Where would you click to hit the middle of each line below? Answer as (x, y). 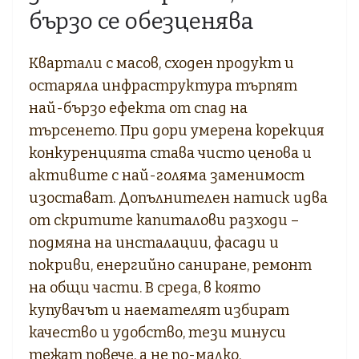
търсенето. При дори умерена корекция (177, 130)
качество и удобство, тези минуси (157, 332)
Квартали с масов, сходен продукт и (161, 63)
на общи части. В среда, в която (145, 287)
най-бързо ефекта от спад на (138, 108)
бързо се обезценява (141, 21)
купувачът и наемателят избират (159, 310)
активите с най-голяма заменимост (167, 175)
